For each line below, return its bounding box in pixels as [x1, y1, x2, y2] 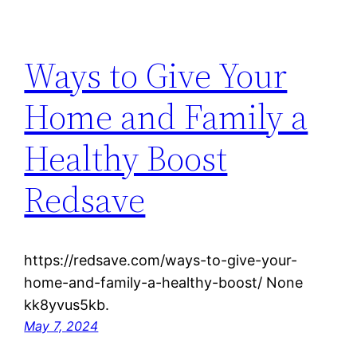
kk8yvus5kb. [24, 296, 110, 314]
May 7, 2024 [24, 318, 99, 335]
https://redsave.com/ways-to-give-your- [24, 252, 298, 269]
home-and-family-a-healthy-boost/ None [24, 274, 304, 292]
